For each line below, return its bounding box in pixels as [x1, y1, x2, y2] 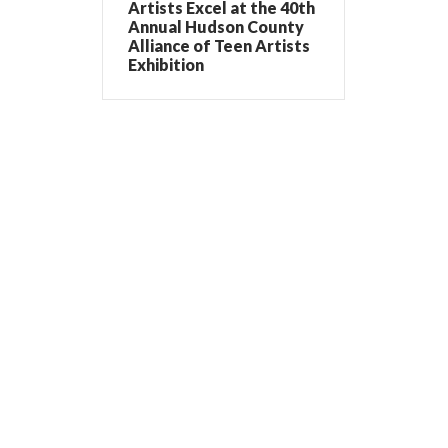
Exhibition [128, 55, 204, 75]
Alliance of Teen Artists [128, 36, 310, 56]
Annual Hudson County [128, 17, 304, 37]
